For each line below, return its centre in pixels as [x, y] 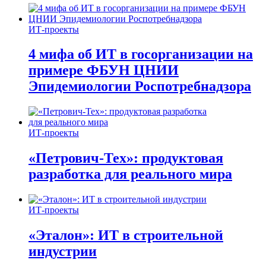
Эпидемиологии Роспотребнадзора [140, 86]
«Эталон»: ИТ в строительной [126, 235]
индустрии [63, 251]
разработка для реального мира [130, 174]
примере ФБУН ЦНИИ [104, 70]
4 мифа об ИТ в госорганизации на [141, 54]
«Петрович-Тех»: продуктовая [126, 158]
